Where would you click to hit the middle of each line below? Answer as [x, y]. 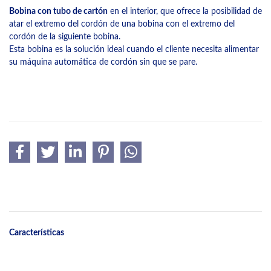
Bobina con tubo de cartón [58, 11]
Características [37, 232]
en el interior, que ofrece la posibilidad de [185, 11]
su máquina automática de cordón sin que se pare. [103, 62]
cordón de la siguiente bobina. [65, 36]
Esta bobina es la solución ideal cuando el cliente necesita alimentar [134, 49]
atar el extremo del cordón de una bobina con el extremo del [122, 24]
